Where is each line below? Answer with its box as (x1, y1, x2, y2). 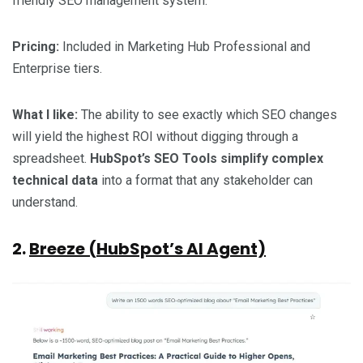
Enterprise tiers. (12, 60, 102, 76)
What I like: (12, 106, 81, 122)
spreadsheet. (12, 150, 90, 166)
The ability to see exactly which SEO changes (81, 106, 337, 122)
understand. (12, 194, 78, 210)
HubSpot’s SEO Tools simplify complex (90, 150, 323, 166)
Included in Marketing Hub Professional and (59, 38, 310, 54)
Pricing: (12, 38, 59, 54)
